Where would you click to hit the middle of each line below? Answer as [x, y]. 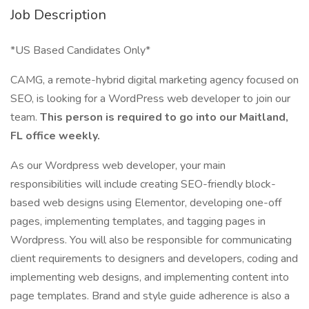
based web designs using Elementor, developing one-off [146, 203]
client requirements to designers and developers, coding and [154, 259]
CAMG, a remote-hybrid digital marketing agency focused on [154, 80]
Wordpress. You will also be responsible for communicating [151, 240]
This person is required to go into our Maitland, [164, 117]
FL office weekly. [55, 136]
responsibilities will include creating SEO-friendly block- [143, 184]
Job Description [58, 15]
